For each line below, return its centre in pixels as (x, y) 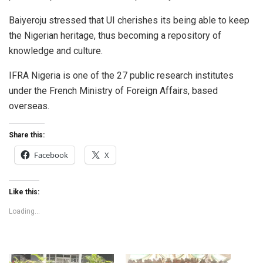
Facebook (51, 155)
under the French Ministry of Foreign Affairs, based (113, 91)
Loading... (24, 212)
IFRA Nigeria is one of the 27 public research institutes (121, 76)
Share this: (27, 135)
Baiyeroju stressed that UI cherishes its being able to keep (129, 21)
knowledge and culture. (58, 51)
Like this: (24, 192)
